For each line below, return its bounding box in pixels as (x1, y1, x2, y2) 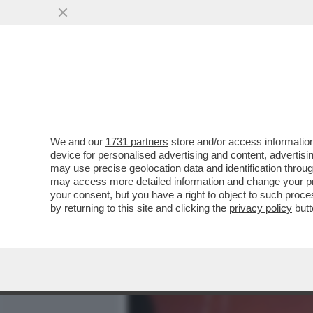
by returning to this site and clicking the (50, 202, 229, 214)
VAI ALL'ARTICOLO (148, 183, 247, 195)
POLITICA (256, 80, 305, 97)
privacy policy (229, 202, 292, 214)
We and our (50, 136, 105, 147)
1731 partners (105, 136, 168, 147)
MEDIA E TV (179, 80, 238, 97)
